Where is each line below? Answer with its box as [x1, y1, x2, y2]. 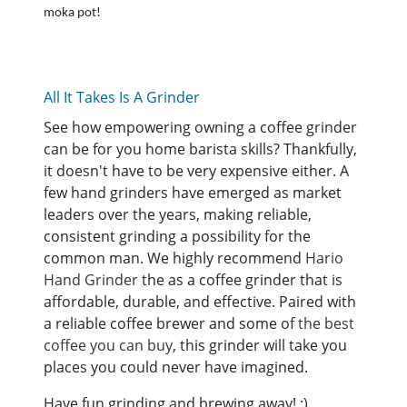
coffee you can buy [44, 334, 173, 355]
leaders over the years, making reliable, [44, 203, 312, 224]
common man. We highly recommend [44, 247, 305, 268]
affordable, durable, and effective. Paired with [44, 291, 356, 312]
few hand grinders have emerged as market [44, 182, 342, 203]
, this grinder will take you [173, 334, 347, 355]
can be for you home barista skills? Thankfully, [44, 138, 357, 159]
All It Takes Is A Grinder [44, 86, 200, 107]
